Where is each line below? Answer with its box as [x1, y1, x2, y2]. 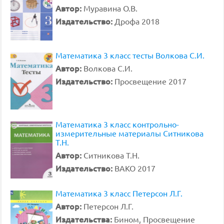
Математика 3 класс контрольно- [55, 119, 179, 129]
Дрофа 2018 [114, 16, 159, 26]
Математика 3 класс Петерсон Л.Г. [55, 188, 182, 198]
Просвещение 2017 [114, 76, 186, 86]
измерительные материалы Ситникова [55, 128, 203, 138]
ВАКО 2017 [114, 163, 155, 173]
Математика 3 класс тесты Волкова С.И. [55, 50, 204, 60]
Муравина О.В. [83, 3, 137, 13]
